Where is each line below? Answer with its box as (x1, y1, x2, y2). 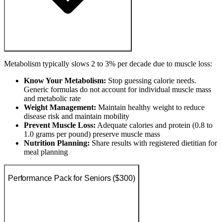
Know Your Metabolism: (24, 76, 106, 85)
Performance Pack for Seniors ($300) (8, 173, 135, 182)
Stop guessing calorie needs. (106, 76, 196, 85)
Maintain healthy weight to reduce (96, 103, 205, 112)
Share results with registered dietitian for (90, 139, 217, 148)
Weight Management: (24, 103, 96, 112)
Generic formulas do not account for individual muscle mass (24, 85, 211, 94)
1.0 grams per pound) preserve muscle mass (24, 130, 160, 139)
